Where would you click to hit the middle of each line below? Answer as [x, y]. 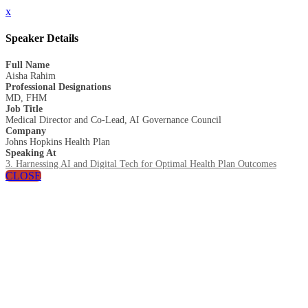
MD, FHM [26, 98]
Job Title [24, 109]
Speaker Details [42, 38]
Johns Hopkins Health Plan [58, 142]
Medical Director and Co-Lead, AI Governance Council [113, 120]
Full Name [27, 65]
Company [26, 131]
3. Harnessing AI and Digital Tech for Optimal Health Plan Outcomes [141, 164]
